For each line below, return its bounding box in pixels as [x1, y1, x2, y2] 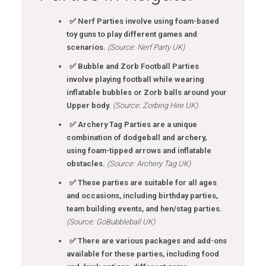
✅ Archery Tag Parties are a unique [69, 119, 197, 129]
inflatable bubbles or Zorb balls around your [66, 87, 227, 97]
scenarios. [66, 42, 106, 52]
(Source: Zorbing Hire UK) [112, 100, 198, 110]
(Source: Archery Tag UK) [106, 159, 191, 168]
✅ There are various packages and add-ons [69, 236, 227, 245]
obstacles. [66, 159, 105, 168]
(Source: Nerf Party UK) [107, 42, 185, 52]
